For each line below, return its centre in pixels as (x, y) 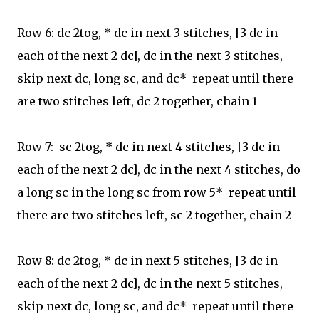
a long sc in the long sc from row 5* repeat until (157, 192)
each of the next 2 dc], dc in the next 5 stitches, (150, 283)
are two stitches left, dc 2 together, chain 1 (137, 101)
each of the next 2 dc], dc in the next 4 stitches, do (159, 169)
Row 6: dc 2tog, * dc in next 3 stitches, (126, 33)
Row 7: (37, 147)
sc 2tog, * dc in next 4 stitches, (147, 147)
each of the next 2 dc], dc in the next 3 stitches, (150, 56)
